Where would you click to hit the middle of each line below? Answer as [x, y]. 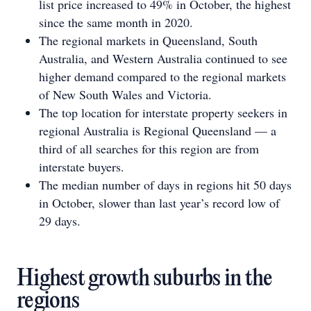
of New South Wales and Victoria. [125, 94]
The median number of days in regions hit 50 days [165, 185]
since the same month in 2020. [116, 22]
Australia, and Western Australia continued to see [163, 58]
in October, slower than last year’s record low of [159, 203]
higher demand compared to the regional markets [162, 76]
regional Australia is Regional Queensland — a [158, 131]
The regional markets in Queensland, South [148, 40]
